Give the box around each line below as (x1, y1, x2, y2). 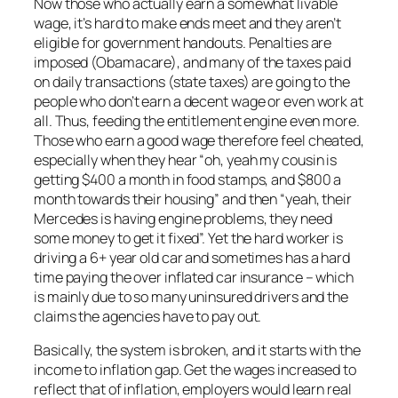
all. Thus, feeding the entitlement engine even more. (34, 111, 360, 131)
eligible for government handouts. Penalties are (34, 33, 332, 53)
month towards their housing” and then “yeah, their (34, 189, 352, 210)
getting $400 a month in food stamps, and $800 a (34, 170, 342, 190)
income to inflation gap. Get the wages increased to (34, 360, 356, 380)
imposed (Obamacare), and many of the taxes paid (34, 52, 352, 73)
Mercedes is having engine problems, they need (34, 209, 332, 229)
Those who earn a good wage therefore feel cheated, (34, 131, 364, 151)
